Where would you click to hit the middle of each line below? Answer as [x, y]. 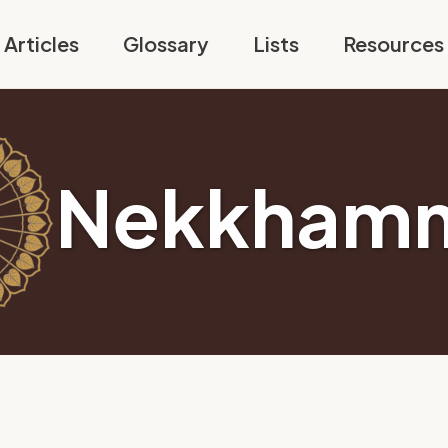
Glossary [165, 43]
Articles [41, 43]
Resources [393, 43]
